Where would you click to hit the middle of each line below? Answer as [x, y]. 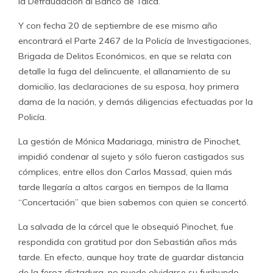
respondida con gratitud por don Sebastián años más [128, 242]
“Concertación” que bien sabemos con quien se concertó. [133, 202]
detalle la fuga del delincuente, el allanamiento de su [124, 71]
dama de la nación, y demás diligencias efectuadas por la [136, 102]
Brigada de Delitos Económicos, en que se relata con [125, 56]
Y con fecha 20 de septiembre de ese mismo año [118, 26]
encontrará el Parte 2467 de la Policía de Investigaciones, [135, 41]
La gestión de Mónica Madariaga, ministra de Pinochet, [129, 141]
